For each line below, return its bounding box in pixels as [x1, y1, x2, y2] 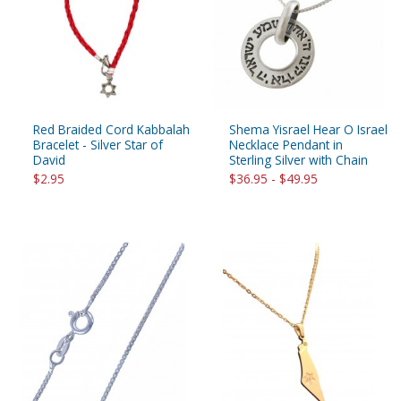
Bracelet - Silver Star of [33, 135, 163, 153]
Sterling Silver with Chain [229, 150, 368, 168]
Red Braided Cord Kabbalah [33, 120, 190, 138]
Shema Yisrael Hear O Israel [229, 120, 388, 138]
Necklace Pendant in [229, 135, 343, 153]
